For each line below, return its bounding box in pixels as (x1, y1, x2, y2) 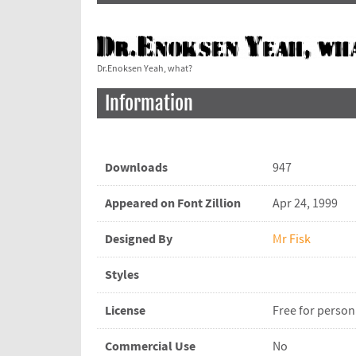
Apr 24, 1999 (273, 195, 338, 212)
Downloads (105, 159, 168, 177)
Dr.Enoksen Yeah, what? (97, 63, 192, 75)
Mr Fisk (273, 231, 311, 248)
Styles (105, 266, 139, 284)
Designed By (105, 230, 172, 249)
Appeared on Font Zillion (105, 195, 241, 213)
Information (105, 91, 193, 116)
